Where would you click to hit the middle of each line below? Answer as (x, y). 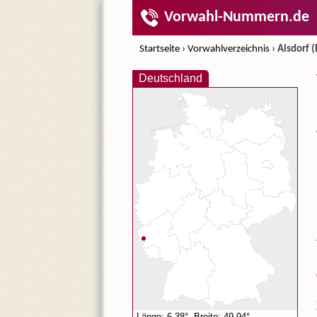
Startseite (160, 49)
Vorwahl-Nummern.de (237, 18)
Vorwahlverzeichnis (229, 49)
